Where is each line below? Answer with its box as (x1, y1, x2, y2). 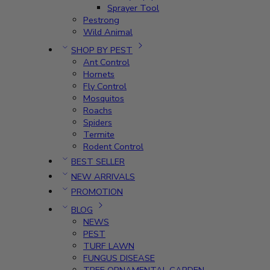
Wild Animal (83, 26, 133, 38)
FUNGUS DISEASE (83, 252, 155, 264)
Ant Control (83, 56, 130, 68)
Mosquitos (83, 92, 124, 104)
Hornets (83, 68, 115, 80)
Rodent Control (83, 140, 143, 152)
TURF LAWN (83, 240, 134, 252)
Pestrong (83, 14, 119, 26)
